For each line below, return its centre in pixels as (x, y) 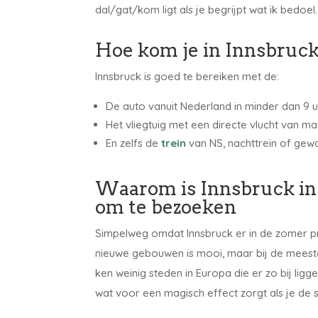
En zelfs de (134, 143)
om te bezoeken (166, 207)
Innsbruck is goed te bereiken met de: (187, 77)
